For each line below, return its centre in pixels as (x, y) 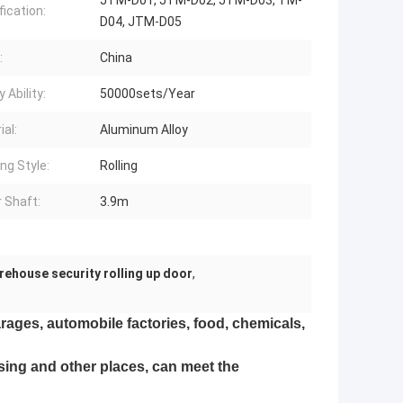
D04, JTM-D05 (141, 22)
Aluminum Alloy (144, 130)
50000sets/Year (148, 94)
